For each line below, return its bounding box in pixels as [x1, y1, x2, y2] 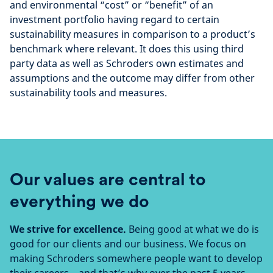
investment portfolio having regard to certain [10, 13, 219, 26]
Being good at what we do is [126, 222, 259, 236]
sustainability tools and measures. [10, 86, 167, 99]
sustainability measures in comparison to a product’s [10, 27, 255, 41]
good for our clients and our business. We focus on [10, 237, 246, 250]
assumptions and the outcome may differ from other [10, 71, 255, 85]
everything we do [10, 191, 149, 211]
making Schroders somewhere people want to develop [10, 252, 263, 265]
